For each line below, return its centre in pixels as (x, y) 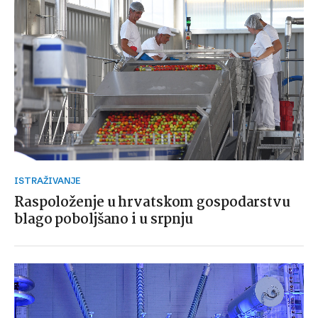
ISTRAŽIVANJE (49, 181)
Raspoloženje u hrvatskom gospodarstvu (152, 203)
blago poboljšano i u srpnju (104, 220)
